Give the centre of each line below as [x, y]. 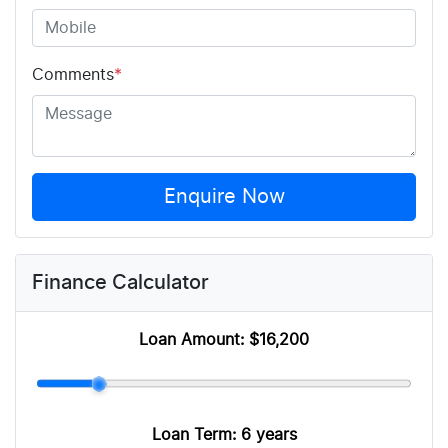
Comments [73, 75]
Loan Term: [196, 435]
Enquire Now [224, 197]
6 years [268, 435]
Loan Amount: [194, 340]
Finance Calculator [120, 283]
